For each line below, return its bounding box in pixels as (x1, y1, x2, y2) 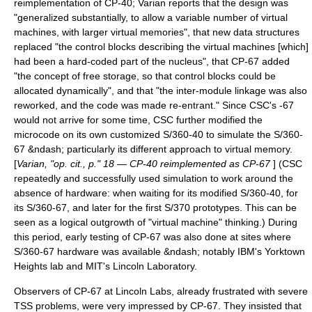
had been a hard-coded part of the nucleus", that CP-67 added (14, 56, 290, 67)
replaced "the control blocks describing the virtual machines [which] (14, 41, 309, 52)
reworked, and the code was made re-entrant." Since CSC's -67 (14, 100, 294, 111)
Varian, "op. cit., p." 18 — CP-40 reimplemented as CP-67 (17, 158, 273, 169)
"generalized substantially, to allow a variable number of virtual (14, 12, 288, 23)
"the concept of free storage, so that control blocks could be (14, 70, 276, 81)
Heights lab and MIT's (14, 260, 113, 272)
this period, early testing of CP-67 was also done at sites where (14, 231, 291, 242)
